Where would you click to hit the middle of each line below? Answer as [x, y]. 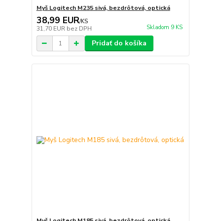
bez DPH [79, 29]
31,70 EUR [51, 29]
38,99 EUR [58, 20]
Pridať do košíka [119, 43]
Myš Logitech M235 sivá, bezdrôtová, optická [103, 8]
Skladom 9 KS [164, 28]
